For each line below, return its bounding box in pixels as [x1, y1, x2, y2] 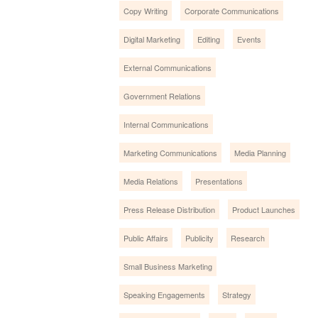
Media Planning [234, 146, 287, 158]
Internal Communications [124, 118, 209, 130]
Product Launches [232, 203, 296, 215]
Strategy [222, 288, 252, 300]
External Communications [124, 61, 212, 73]
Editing [197, 33, 221, 45]
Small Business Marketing [124, 260, 213, 272]
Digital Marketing [124, 33, 181, 45]
